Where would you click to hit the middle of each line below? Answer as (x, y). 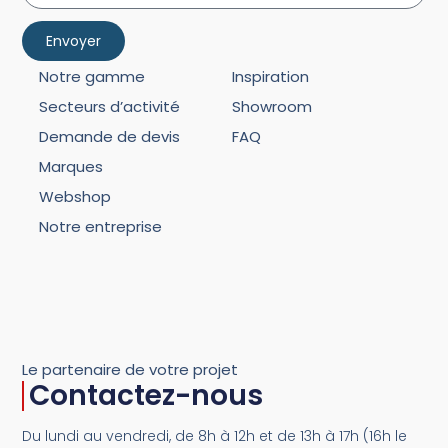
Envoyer (74, 41)
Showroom (272, 106)
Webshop (74, 196)
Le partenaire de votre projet (130, 370)
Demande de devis (109, 136)
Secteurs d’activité (109, 106)
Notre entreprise (100, 226)
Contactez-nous (146, 396)
